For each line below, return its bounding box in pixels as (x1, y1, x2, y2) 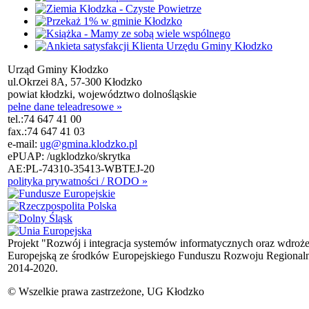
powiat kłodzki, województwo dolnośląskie (8, 88, 197, 100)
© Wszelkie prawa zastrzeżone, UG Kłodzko (8, 285, 204, 297)
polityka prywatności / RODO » (8, 175, 148, 187)
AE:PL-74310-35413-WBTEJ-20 (8, 162, 154, 175)
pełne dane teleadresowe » (8, 100, 122, 112)
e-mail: (8, 137, 40, 150)
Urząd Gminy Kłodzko (8, 63, 108, 75)
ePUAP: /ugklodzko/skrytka (8, 150, 130, 162)
